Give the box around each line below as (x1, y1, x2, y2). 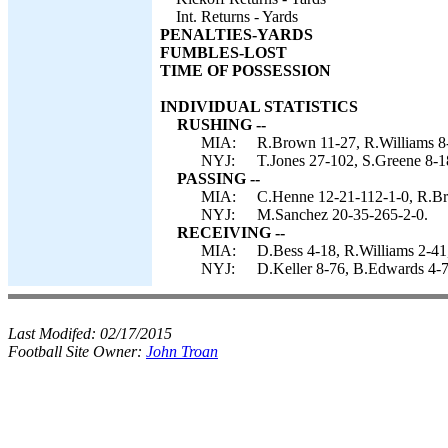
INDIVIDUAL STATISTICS (160, 98, 358, 115)
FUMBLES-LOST (160, 44, 287, 61)
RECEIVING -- (177, 224, 285, 241)
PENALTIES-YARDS (160, 26, 313, 43)
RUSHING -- (177, 116, 266, 133)
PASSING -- (177, 170, 260, 187)
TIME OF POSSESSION (160, 62, 331, 79)
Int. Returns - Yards (176, 8, 298, 25)
